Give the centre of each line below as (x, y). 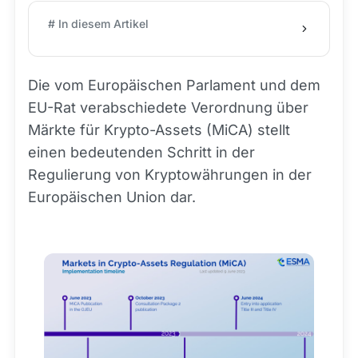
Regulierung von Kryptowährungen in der (170, 175)
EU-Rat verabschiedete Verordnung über (168, 107)
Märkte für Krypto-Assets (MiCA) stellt (159, 130)
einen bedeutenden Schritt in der (141, 152)
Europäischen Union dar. (112, 197)
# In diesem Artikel (98, 24)
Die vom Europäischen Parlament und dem (174, 85)
